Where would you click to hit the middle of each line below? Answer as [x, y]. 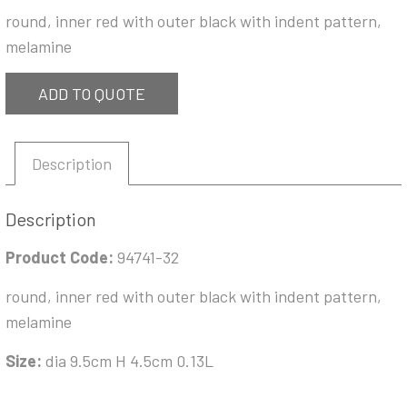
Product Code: [61, 258]
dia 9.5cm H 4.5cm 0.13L [129, 361]
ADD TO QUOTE [92, 94]
